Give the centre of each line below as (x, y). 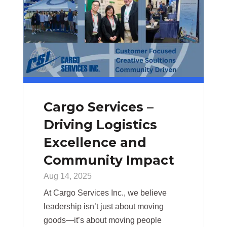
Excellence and (95, 143)
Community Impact (109, 160)
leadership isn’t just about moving (103, 207)
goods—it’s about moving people (102, 220)
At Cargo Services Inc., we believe (105, 193)
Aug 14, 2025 (67, 176)
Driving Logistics (100, 125)
